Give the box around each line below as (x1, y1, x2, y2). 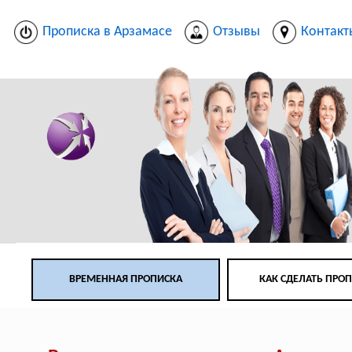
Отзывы (213, 24, 261, 40)
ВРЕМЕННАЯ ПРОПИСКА (69, 273, 183, 286)
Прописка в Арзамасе (42, 24, 173, 40)
